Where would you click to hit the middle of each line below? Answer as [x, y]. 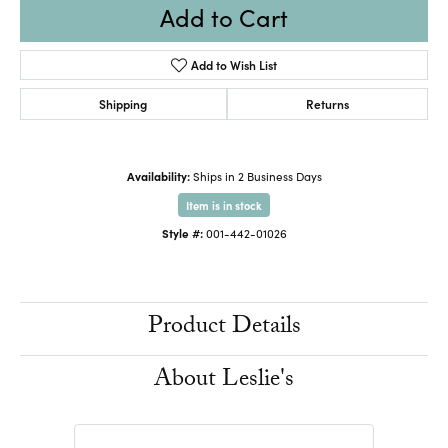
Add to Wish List [234, 64]
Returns [327, 103]
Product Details [224, 328]
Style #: [182, 232]
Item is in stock [224, 204]
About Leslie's [224, 381]
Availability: [158, 175]
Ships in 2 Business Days [257, 175]
